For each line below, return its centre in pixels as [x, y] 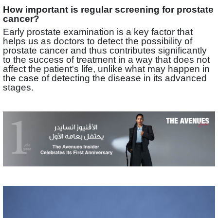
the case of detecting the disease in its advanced [105, 78]
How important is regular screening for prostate [108, 9]
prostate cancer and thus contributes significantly [105, 50]
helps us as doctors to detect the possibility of [98, 41]
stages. [19, 87]
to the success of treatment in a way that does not [106, 59]
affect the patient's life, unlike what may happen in [106, 69]
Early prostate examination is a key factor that [98, 32]
